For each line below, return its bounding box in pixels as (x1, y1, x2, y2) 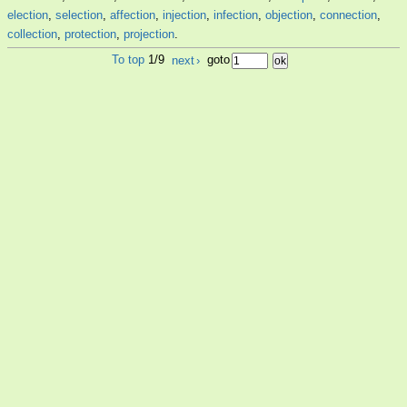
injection (163, 8, 206, 23)
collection (7, 27, 57, 42)
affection (110, 8, 155, 23)
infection (213, 8, 258, 23)
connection (320, 8, 377, 23)
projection (124, 27, 174, 42)
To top (112, 53, 144, 67)
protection (65, 27, 116, 42)
